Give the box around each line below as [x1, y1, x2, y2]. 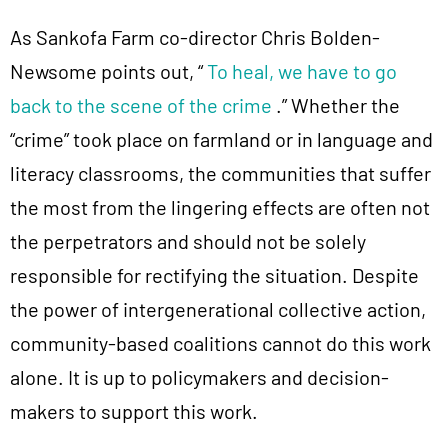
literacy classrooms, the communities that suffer [10, 161, 431, 186]
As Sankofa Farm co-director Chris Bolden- [10, 25, 380, 50]
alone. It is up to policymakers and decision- [10, 365, 389, 390]
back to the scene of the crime [10, 93, 272, 118]
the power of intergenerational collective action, [10, 297, 426, 322]
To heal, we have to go [207, 59, 397, 84]
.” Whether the [272, 93, 400, 118]
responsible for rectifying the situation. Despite [10, 263, 419, 288]
